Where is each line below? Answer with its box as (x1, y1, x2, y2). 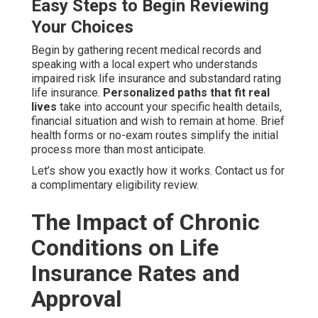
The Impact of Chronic (31, 209, 260, 236)
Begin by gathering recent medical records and (31, 43, 261, 57)
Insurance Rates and (31, 260, 240, 287)
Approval (31, 285, 121, 313)
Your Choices (31, 17, 133, 38)
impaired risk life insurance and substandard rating (31, 72, 281, 86)
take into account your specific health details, (57, 100, 282, 114)
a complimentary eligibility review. (31, 178, 199, 192)
